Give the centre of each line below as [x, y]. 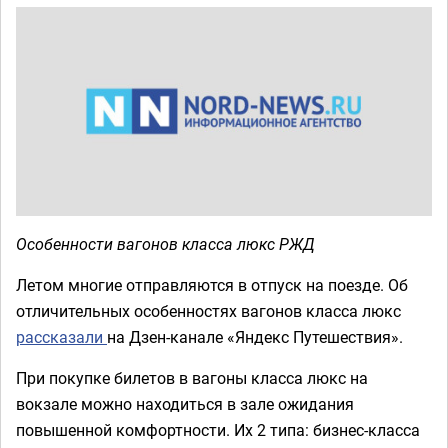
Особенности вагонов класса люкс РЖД [165, 243]
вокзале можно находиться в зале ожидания [185, 403]
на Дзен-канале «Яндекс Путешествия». [255, 336]
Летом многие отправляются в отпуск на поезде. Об [212, 284]
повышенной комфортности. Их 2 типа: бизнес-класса [218, 429]
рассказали [61, 336]
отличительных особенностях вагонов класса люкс [208, 310]
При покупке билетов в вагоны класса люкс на [192, 377]
